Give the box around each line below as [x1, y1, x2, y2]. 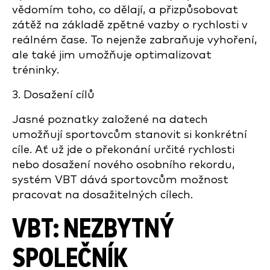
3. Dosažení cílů [12, 89, 95, 101]
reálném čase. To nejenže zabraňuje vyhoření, [12, 34, 257, 46]
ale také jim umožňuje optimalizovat [12, 49, 212, 61]
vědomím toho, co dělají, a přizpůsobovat [12, 4, 238, 16]
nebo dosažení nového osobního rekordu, [12, 159, 235, 171]
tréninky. [12, 64, 59, 76]
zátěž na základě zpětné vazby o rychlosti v [12, 19, 248, 31]
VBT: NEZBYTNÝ [12, 216, 174, 243]
